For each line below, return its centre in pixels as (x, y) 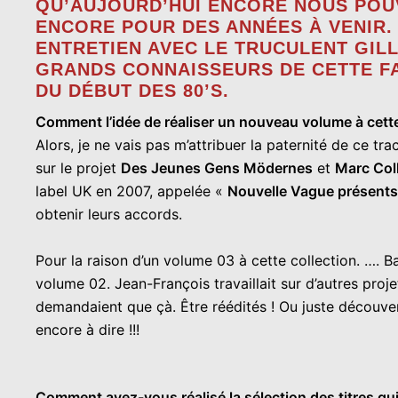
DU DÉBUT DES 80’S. (132, 91)
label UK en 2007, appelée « (131, 191)
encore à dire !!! (88, 330)
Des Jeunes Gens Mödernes (217, 168)
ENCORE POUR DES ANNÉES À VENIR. (214, 27)
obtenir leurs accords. (109, 214)
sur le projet (78, 168)
